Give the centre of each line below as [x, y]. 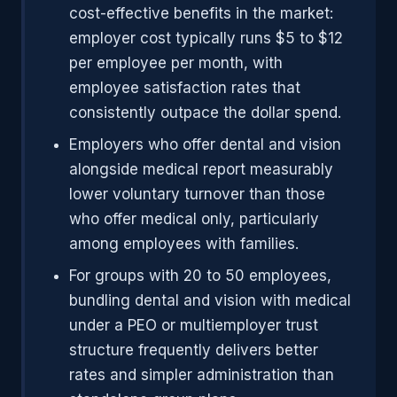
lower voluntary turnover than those [197, 194]
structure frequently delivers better [193, 350]
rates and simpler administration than [201, 375]
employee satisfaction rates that [184, 88]
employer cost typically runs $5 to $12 [206, 38]
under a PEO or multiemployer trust [193, 325]
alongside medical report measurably [201, 169]
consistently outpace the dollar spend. [205, 113]
